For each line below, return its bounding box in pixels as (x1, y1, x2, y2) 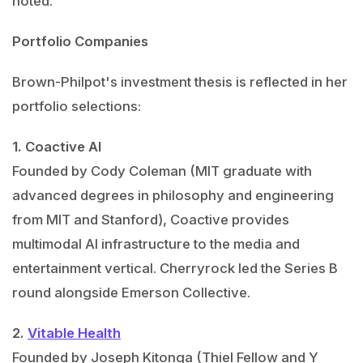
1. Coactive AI (12, 139, 101, 155)
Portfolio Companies (12, 33, 148, 49)
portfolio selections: (12, 98, 141, 114)
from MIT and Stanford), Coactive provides (12, 211, 289, 228)
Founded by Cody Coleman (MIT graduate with (12, 163, 312, 179)
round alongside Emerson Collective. (12, 284, 250, 301)
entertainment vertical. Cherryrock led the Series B (12, 260, 338, 276)
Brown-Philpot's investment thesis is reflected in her (12, 74, 348, 90)
